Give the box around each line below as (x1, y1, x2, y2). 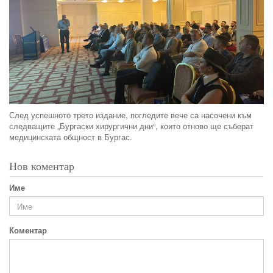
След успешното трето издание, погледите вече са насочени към (9, 109, 252, 121)
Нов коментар (9, 158, 74, 174)
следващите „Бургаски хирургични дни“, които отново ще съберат (9, 120, 253, 132)
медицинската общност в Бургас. (9, 131, 132, 143)
